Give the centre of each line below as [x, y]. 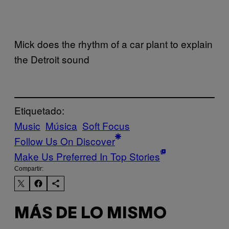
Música [61, 126]
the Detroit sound [52, 59]
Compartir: [29, 169]
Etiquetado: [39, 110]
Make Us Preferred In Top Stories [87, 156]
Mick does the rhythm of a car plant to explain [113, 43]
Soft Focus [106, 126]
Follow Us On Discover [65, 141]
